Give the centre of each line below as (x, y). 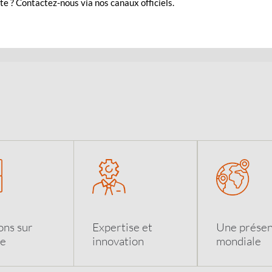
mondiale (239, 241)
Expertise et (122, 227)
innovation (118, 241)
